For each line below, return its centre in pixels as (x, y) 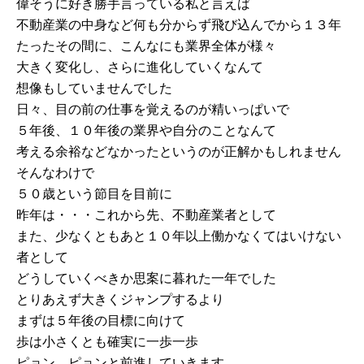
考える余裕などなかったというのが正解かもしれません (178, 152)
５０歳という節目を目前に (94, 194)
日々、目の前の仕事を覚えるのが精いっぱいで (152, 109)
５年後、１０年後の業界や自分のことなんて (146, 130)
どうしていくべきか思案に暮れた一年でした (146, 278)
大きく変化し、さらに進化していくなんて (139, 67)
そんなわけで (55, 173)
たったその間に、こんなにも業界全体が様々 (146, 46)
